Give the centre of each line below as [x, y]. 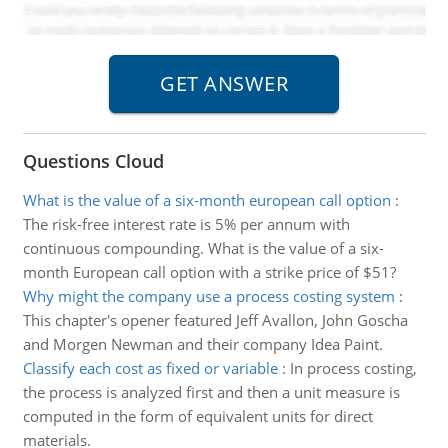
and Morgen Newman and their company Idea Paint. [202, 344]
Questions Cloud [93, 161]
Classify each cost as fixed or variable [150, 368]
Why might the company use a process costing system [208, 296]
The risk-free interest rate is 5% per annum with [186, 224]
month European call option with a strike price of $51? [209, 272]
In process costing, [353, 368]
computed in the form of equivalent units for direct [197, 416]
